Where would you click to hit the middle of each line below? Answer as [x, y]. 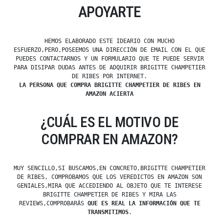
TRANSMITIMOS [108, 212]
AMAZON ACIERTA [109, 94]
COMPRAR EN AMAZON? [109, 140]
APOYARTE [109, 12]
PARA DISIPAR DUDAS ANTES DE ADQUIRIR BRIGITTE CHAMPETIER [109, 68]
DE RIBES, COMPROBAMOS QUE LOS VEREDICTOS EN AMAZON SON [109, 177]
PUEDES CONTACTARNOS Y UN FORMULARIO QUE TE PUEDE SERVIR [109, 59]
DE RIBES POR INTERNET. [109, 77]
